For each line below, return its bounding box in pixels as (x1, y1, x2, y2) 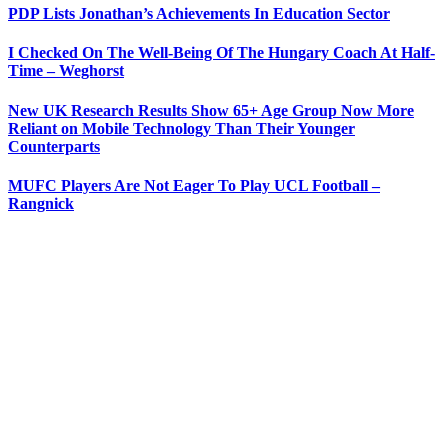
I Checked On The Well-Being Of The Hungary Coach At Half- (8, 44, 435, 62)
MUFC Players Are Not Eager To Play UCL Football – (8, 176, 380, 194)
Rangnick (8, 194, 74, 212)
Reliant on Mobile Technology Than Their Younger (8, 119, 355, 137)
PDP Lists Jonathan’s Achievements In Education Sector (8, 5, 390, 23)
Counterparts (8, 137, 100, 155)
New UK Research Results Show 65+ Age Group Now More (8, 101, 414, 119)
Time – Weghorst (8, 62, 124, 80)
